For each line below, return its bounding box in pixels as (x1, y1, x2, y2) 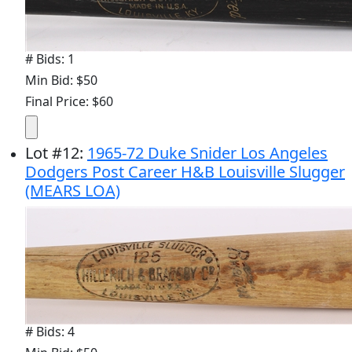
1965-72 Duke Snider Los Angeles (87, 141, 328, 163)
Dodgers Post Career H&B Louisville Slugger (25, 160, 345, 182)
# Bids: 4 (25, 322, 75, 340)
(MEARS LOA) (25, 179, 120, 201)
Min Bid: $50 (25, 71, 97, 89)
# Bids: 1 (25, 49, 75, 68)
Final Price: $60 (25, 92, 113, 110)
